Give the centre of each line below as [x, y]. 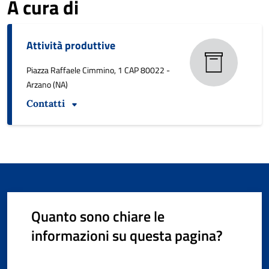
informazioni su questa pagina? [127, 235]
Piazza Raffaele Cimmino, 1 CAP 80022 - [98, 70]
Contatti [46, 103]
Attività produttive [71, 45]
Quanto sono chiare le [98, 216]
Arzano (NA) [47, 84]
